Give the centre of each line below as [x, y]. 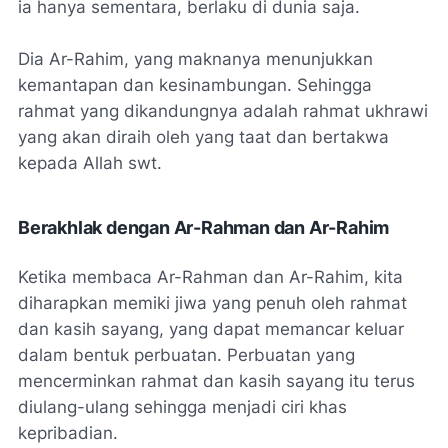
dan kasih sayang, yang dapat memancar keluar [211, 329]
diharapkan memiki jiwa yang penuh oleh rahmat [212, 303]
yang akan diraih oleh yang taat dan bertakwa [203, 137]
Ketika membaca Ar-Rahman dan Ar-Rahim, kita [210, 277]
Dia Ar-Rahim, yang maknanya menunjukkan [195, 59]
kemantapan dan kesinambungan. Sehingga [195, 85]
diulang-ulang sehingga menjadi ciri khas [182, 407]
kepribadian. [68, 433]
